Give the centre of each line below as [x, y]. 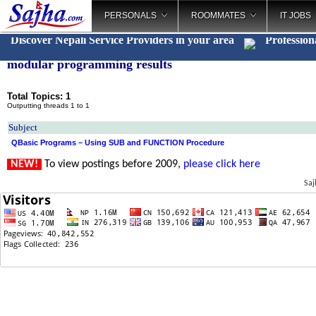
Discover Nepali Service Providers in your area [124, 40]
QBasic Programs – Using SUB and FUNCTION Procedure [118, 142]
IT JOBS [296, 16]
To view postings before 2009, [113, 164]
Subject [23, 127]
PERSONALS [130, 16]
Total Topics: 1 [39, 96]
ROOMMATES [218, 16]
